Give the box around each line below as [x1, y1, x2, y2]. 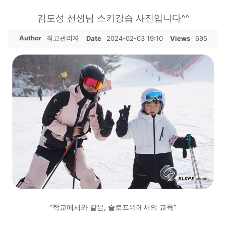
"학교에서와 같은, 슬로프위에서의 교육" [49, 202, 177, 211]
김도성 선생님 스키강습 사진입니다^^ [37, 12, 189, 23]
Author [19, 33, 41, 42]
